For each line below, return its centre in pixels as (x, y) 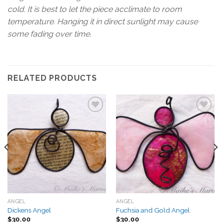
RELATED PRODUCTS (52, 78)
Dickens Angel (29, 210)
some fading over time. (50, 34)
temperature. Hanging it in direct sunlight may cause (103, 22)
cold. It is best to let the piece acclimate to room (95, 9)
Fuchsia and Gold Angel (153, 210)
